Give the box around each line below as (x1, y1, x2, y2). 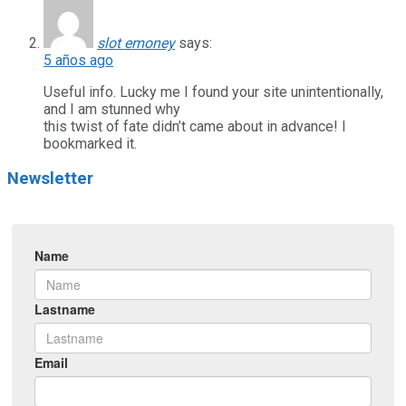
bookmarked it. (43, 134, 137, 152)
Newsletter (7, 169, 93, 189)
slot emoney (97, 34, 175, 52)
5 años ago (43, 51, 113, 69)
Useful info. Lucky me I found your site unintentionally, (43, 82, 383, 101)
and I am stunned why (43, 100, 180, 118)
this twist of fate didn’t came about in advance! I (43, 117, 346, 135)
